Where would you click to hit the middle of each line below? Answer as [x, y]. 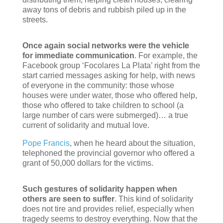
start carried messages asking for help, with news [109, 75]
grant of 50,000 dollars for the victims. [88, 163]
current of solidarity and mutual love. [86, 125]
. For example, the [166, 55]
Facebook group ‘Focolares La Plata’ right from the [111, 65]
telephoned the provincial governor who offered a [108, 153]
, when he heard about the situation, [132, 143]
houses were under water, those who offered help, [110, 95]
